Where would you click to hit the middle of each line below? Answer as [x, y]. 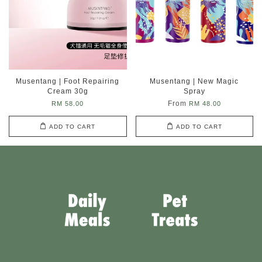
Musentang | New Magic [194, 81]
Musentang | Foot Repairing [68, 81]
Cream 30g [68, 91]
